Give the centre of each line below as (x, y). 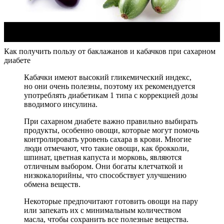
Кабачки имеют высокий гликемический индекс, (108, 77)
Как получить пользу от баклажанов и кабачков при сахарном (110, 51)
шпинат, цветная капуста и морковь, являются (103, 157)
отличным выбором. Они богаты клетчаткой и (103, 166)
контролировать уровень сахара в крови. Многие (108, 139)
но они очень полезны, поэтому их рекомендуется (109, 86)
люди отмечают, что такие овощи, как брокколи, (106, 148)
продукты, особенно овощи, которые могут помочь (111, 130)
